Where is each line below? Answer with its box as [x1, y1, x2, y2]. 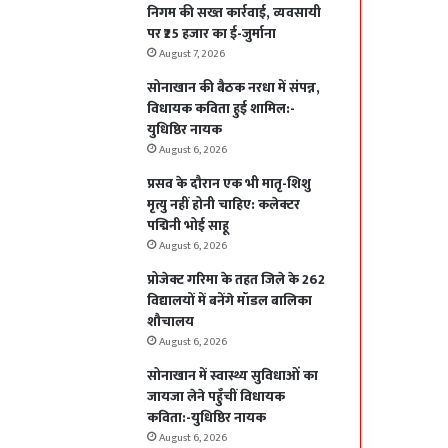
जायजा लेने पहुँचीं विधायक [147, 385, 286, 409]
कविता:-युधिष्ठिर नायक [147, 406, 270, 430]
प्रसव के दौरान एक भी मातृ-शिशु [147, 172, 312, 196]
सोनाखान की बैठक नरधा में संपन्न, [147, 76, 321, 100]
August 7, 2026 [159, 45, 226, 64]
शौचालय [147, 310, 195, 334]
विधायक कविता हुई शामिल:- [147, 97, 296, 121]
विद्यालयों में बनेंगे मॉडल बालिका [147, 289, 313, 313]
